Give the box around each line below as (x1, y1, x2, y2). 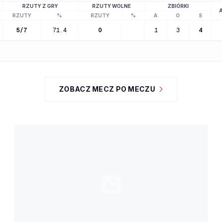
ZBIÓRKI (167, 3, 189, 9)
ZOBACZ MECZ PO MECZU (59, 85, 155, 93)
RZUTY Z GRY (22, 3, 58, 9)
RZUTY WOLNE (92, 3, 131, 9)
